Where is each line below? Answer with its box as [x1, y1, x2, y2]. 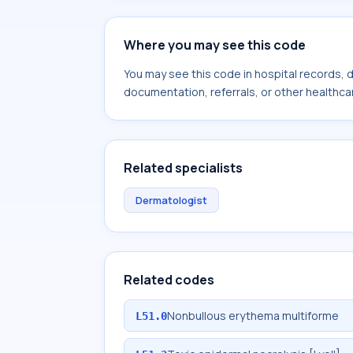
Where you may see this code [124, 36, 306, 54]
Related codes [124, 271, 214, 288]
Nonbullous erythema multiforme [167, 308, 339, 323]
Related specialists [124, 159, 243, 176]
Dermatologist [136, 193, 207, 207]
